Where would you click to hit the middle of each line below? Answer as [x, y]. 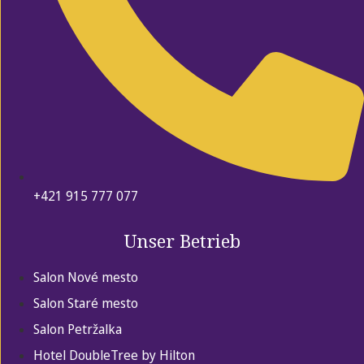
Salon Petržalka [78, 329]
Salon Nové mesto [86, 277]
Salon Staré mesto [86, 303]
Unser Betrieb [182, 241]
